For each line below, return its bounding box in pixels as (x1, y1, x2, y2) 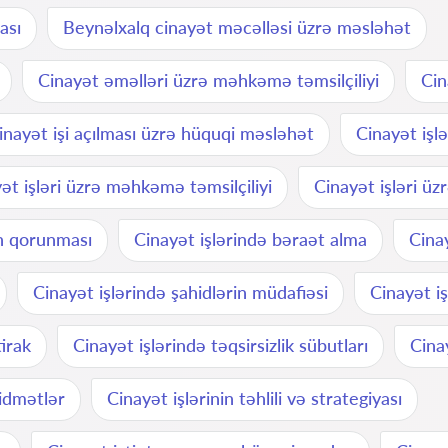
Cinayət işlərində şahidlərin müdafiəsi (33, 281, 328, 303)
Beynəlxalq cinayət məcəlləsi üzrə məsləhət (63, 16, 411, 38)
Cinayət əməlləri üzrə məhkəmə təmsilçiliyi (38, 69, 379, 91)
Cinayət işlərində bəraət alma (134, 228, 367, 250)
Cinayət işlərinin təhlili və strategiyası (107, 387, 402, 409)
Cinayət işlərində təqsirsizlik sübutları (73, 334, 368, 356)
